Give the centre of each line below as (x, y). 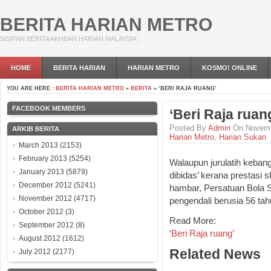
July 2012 (35, 252)
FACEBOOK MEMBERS (49, 108)
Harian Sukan (243, 137)
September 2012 (46, 225)
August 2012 (40, 238)
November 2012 (45, 198)
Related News (215, 254)
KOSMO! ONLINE (230, 68)
